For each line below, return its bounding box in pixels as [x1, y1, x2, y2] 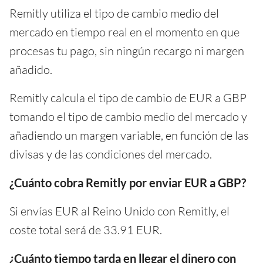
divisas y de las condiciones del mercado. [9, 146, 212, 161]
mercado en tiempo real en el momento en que [9, 24, 240, 39]
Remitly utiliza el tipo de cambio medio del [9, 5, 219, 21]
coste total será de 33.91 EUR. [9, 222, 162, 237]
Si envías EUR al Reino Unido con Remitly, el [9, 203, 230, 218]
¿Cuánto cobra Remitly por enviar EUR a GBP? [9, 175, 246, 190]
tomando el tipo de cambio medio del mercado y [9, 109, 247, 124]
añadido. [9, 62, 52, 77]
